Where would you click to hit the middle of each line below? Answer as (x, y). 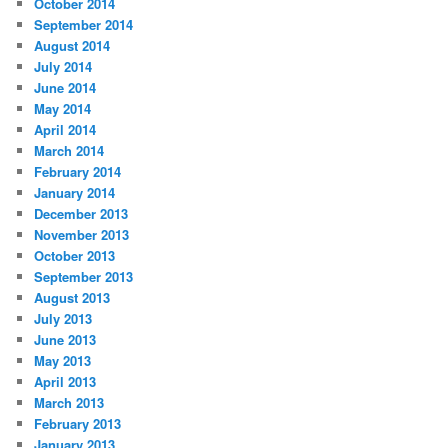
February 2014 (78, 171)
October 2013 (75, 255)
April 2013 (65, 381)
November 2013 (82, 234)
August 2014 (72, 45)
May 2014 (63, 108)
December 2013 (81, 213)
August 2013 (72, 297)
